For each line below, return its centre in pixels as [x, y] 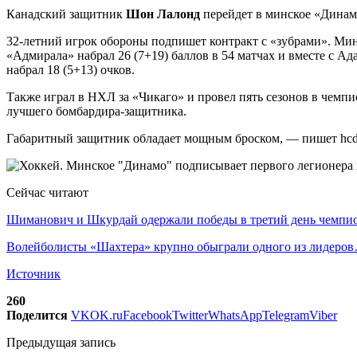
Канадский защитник [65, 14]
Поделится [37, 315]
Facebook [147, 315]
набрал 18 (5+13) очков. [71, 69]
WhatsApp [235, 315]
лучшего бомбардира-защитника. [96, 111]
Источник [33, 273]
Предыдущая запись [61, 342]
